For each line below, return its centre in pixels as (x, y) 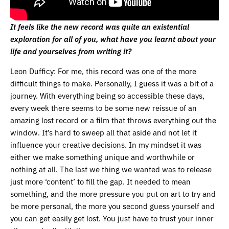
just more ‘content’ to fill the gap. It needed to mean (100, 181)
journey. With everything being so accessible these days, (107, 95)
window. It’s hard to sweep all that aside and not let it (104, 132)
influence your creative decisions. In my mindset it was (106, 144)
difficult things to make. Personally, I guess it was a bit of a (112, 83)
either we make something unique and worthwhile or (102, 156)
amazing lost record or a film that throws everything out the (113, 120)
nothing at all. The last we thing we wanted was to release (111, 169)
